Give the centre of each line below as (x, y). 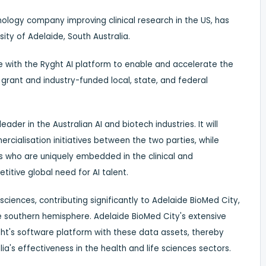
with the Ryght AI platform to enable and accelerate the (118, 64)
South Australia (98, 36)
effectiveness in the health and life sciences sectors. (123, 248)
